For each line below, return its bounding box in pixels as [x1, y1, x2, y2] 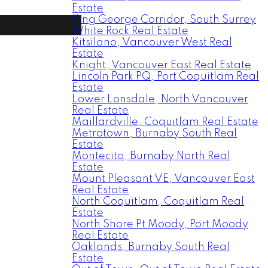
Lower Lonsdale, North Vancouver [72, 94, 248, 105]
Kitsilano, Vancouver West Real [72, 37, 232, 48]
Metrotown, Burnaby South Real [72, 128, 237, 139]
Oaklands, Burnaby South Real [72, 242, 230, 252]
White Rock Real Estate [72, 26, 188, 36]
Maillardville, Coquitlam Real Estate [72, 117, 258, 127]
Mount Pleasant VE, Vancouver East [72, 173, 255, 184]
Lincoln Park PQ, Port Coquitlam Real [72, 71, 259, 82]
